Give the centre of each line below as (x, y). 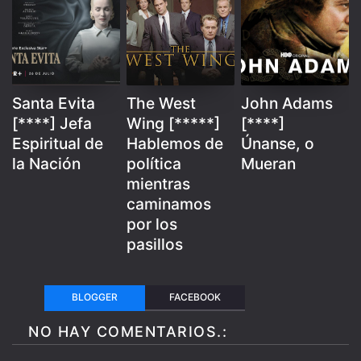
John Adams (287, 103)
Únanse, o (278, 143)
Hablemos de (175, 143)
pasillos (155, 244)
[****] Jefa (52, 123)
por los (152, 224)
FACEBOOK (195, 297)
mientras (159, 184)
